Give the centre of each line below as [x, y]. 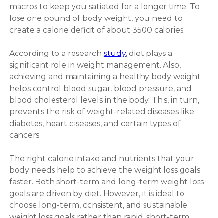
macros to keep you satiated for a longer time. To [104, 6]
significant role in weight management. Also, [95, 65]
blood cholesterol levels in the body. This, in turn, [104, 100]
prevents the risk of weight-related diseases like [101, 111]
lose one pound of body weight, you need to [96, 18]
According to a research [56, 53]
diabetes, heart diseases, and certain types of [95, 123]
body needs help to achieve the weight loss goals [104, 170]
